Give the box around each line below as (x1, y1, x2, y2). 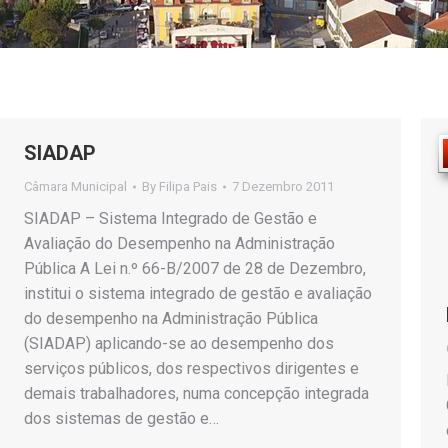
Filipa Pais (159, 179, 217, 194)
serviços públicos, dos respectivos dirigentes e (24, 359, 359, 378)
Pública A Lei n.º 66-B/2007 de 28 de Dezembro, (24, 259, 366, 278)
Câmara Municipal (24, 179, 127, 194)
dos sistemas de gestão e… (24, 409, 219, 428)
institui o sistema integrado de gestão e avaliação (24, 284, 372, 303)
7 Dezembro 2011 (232, 179, 334, 194)
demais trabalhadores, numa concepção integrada (24, 384, 369, 403)
